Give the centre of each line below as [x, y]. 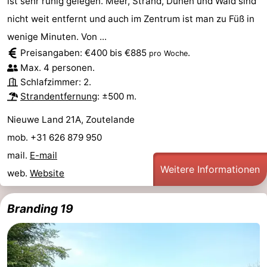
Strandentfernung [59, 96]
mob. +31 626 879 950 [56, 137]
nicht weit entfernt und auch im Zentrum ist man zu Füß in [131, 18]
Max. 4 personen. [58, 67]
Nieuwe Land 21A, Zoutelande [71, 119]
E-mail [44, 155]
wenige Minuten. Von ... [57, 36]
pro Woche [168, 53]
